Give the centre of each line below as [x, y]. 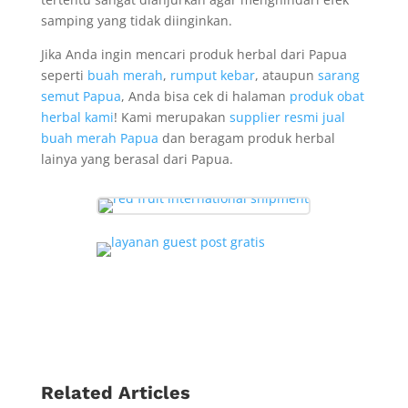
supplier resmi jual [287, 117]
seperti [64, 75]
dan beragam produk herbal [246, 138]
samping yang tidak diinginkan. [136, 20]
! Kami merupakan [171, 117]
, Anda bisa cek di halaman [205, 96]
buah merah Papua [99, 138]
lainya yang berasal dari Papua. [137, 159]
